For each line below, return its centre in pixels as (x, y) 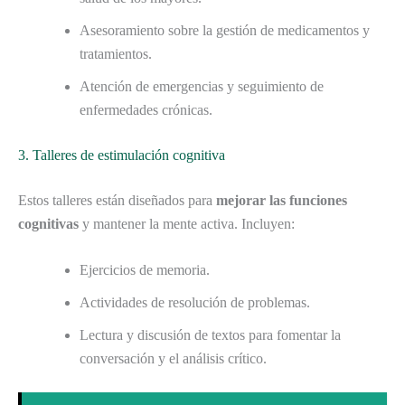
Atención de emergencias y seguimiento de (202, 86)
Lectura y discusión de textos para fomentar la (210, 335)
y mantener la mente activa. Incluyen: (187, 223)
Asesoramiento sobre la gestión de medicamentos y (225, 30)
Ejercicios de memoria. (145, 270)
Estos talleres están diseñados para (117, 200)
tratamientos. (116, 53)
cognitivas (48, 223)
